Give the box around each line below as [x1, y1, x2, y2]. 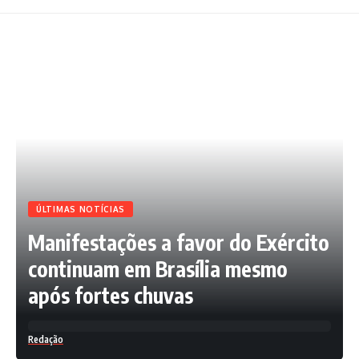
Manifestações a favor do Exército [28, 228, 329, 256]
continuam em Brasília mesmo [28, 255, 288, 282]
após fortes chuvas [28, 281, 193, 309]
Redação [28, 333, 63, 345]
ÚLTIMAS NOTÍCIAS [36, 204, 126, 214]
